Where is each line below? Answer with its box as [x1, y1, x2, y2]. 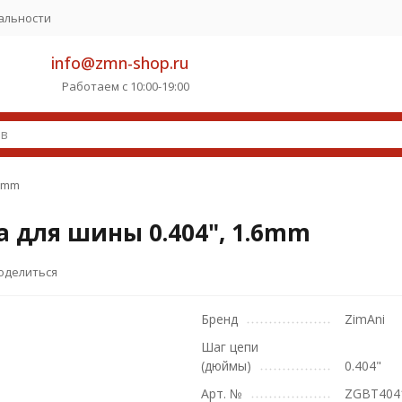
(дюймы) [201, 357, 251, 374]
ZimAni [345, 310, 386, 328]
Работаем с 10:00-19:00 [62, 78, 190, 95]
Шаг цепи [201, 338, 258, 355]
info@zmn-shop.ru [51, 52, 190, 74]
